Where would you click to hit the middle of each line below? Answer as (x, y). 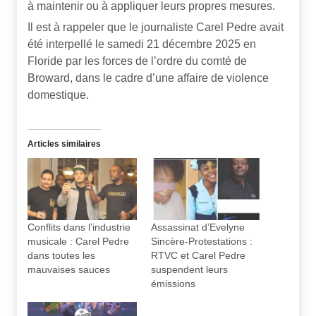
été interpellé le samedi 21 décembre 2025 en (142, 44)
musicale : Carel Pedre (78, 242)
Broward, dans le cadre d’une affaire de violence (148, 78)
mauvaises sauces (69, 270)
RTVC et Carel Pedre (198, 256)
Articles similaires (64, 144)
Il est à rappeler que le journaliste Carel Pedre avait (156, 28)
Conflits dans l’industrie (79, 227)
